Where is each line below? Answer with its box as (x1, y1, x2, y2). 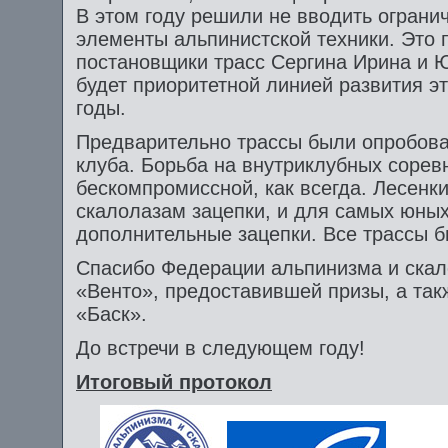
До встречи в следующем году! (76, 337, 365, 359)
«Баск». (76, 303, 147, 325)
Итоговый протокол (76, 371, 272, 393)
